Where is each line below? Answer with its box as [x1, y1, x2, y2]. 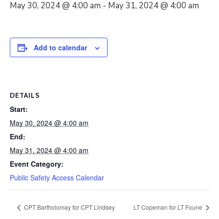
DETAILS [10, 91, 40, 100]
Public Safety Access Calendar [10, 173, 104, 182]
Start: [10, 104, 28, 114]
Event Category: [10, 159, 64, 169]
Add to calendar [34, 43, 87, 52]
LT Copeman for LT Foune [133, 202, 204, 211]
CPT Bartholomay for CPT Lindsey [22, 202, 115, 211]
